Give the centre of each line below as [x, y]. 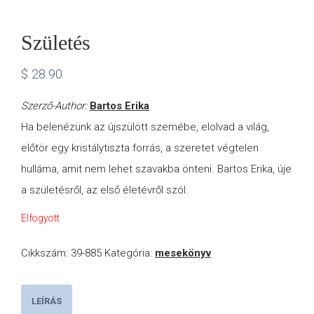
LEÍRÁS [47, 301]
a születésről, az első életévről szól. [105, 190]
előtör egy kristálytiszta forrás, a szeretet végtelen [140, 148]
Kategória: [130, 253]
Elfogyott [40, 218]
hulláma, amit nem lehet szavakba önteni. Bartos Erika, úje [156, 169]
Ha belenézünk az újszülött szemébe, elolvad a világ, [145, 127]
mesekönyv [183, 253]
